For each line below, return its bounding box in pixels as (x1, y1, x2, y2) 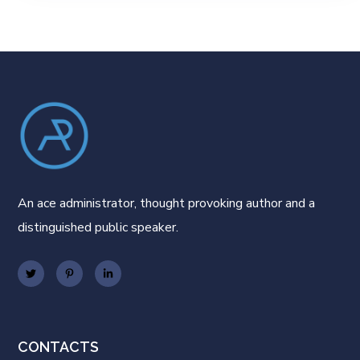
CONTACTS (18, 338, 100, 356)
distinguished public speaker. (18, 219, 179, 237)
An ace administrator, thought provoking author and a (18, 194, 316, 213)
